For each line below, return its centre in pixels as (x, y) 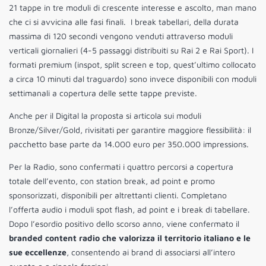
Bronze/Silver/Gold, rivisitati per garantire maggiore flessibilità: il (130, 130)
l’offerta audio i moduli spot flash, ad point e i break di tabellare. (129, 210)
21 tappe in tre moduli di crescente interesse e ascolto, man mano (133, 8)
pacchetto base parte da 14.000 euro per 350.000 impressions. (129, 144)
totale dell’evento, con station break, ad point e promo (112, 181)
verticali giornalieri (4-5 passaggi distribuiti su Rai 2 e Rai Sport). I (131, 50)
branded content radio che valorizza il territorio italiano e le (130, 238)
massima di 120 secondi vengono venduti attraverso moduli (121, 36)
